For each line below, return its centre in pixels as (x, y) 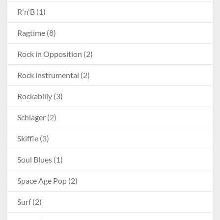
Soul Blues (35, 159)
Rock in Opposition (50, 54)
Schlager (31, 117)
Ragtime (31, 32)
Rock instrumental (48, 75)
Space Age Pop (42, 180)
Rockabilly (35, 96)
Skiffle (28, 138)
